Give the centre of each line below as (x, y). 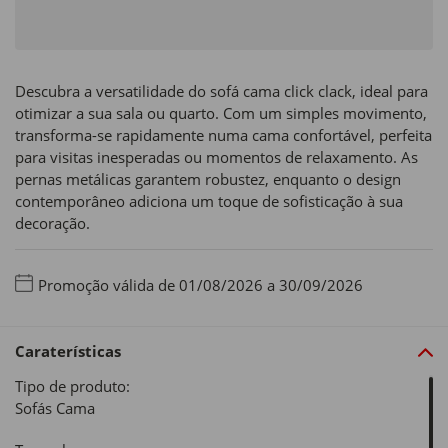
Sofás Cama (55, 408)
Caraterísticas (68, 351)
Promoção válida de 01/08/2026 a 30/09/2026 (200, 285)
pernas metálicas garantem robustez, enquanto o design (208, 179)
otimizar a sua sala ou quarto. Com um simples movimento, (221, 113)
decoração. (52, 223)
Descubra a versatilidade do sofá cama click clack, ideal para (221, 91)
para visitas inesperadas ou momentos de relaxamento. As (216, 157)
